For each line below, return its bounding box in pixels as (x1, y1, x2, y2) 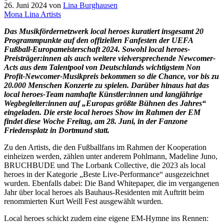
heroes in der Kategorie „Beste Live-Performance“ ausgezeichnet (4, 170, 209, 179)
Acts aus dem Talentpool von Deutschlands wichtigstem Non (4, 63, 200, 72)
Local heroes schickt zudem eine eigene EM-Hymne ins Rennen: (4, 214, 208, 223)
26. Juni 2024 (4, 1, 47, 10)
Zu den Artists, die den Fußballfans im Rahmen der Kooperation (4, 143, 206, 152)
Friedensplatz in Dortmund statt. (4, 126, 109, 135)
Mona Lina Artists (4, 10, 61, 19)
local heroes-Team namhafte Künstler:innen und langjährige (4, 90, 202, 99)
